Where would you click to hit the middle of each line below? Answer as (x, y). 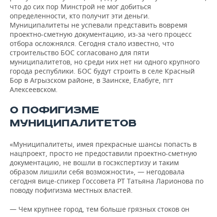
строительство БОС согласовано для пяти (79, 53)
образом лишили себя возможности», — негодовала (97, 172)
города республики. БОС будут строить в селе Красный (102, 71)
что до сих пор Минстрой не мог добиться (80, 7)
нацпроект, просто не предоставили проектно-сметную (103, 153)
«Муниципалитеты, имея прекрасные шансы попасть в (103, 144)
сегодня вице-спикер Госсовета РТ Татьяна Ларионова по (107, 181)
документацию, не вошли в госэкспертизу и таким (94, 163)
